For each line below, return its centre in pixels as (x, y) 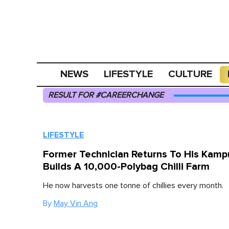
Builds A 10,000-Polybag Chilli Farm (126, 167)
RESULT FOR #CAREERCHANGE (106, 95)
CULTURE (190, 74)
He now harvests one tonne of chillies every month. (133, 186)
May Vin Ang (76, 203)
